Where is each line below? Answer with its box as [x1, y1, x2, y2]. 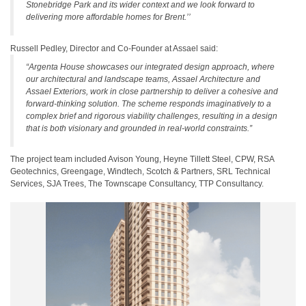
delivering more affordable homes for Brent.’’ [26, 12, 191, 22]
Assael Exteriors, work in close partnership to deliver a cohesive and [26, 87, 278, 96]
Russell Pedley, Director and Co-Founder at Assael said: [10, 44, 218, 53]
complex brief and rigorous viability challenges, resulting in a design [26, 111, 277, 121]
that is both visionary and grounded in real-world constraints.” [26, 124, 252, 133]
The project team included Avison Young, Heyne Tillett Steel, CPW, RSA [10, 154, 274, 164]
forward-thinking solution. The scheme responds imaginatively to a [26, 99, 271, 109]
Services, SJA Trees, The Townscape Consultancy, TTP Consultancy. [10, 179, 264, 189]
